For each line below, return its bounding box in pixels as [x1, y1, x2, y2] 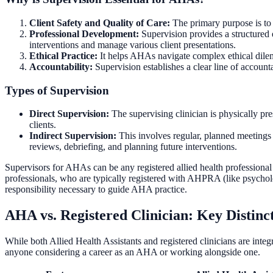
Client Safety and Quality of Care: [29, 17, 170, 28]
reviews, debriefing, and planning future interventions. [29, 141, 237, 152]
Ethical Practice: [29, 50, 97, 61]
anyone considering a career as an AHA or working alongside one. [5, 247, 260, 258]
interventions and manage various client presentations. [29, 39, 236, 50]
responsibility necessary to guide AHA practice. [5, 184, 187, 195]
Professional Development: [29, 28, 139, 39]
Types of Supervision [5, 83, 109, 97]
